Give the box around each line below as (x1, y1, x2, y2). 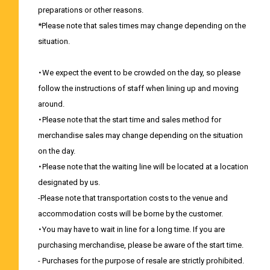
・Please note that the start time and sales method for (37, 115, 221, 124)
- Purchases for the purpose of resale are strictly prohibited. (37, 256, 244, 265)
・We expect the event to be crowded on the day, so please (37, 67, 240, 77)
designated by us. (37, 177, 100, 187)
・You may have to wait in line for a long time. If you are (37, 224, 225, 234)
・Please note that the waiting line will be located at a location (37, 162, 248, 171)
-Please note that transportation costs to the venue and (37, 193, 228, 202)
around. (37, 99, 64, 108)
